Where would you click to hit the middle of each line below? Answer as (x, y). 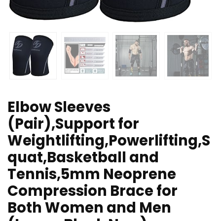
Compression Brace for (92, 191)
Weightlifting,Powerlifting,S (109, 141)
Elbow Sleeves (59, 107)
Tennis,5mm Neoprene (92, 174)
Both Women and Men (89, 208)
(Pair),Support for (73, 124)
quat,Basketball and (83, 158)
